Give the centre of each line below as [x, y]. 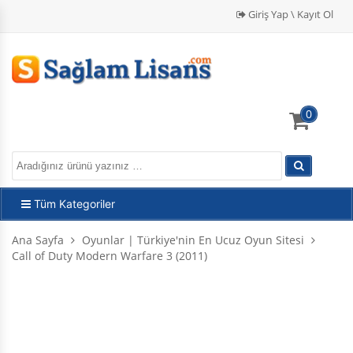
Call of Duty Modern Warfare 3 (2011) [110, 256]
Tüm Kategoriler [74, 204]
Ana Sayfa [38, 240]
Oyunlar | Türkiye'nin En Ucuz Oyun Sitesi [193, 240]
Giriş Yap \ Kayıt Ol [290, 14]
